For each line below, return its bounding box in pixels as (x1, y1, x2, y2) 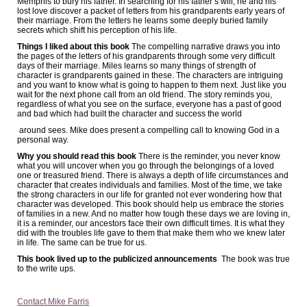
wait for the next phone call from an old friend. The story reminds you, (17, 90, 272, 99)
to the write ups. (17, 264, 77, 273)
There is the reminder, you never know (136, 151, 280, 161)
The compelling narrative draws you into (132, 42, 280, 51)
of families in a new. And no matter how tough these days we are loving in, (17, 209, 290, 219)
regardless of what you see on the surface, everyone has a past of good (17, 99, 282, 109)
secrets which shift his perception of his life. (17, 25, 179, 35)
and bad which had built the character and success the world (17, 109, 242, 119)
